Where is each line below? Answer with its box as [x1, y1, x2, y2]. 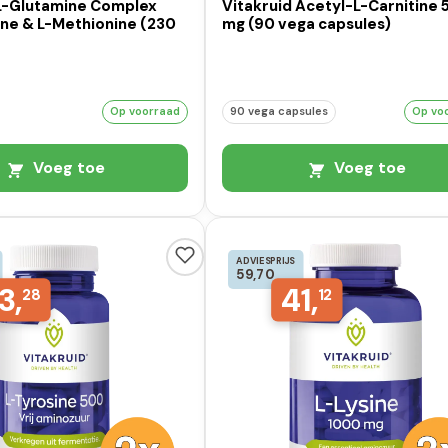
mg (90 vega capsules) [222, 14, 392, 35]
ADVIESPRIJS [236, 254, 296, 267]
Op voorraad [110, 103, 181, 118]
